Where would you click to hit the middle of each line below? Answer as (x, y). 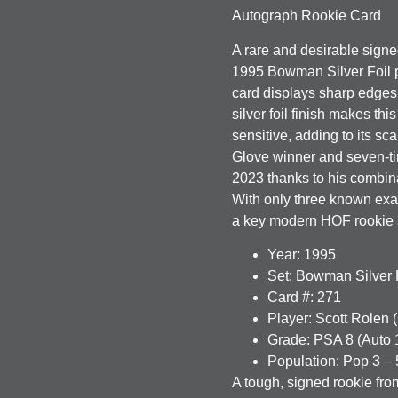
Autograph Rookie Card (307, 16)
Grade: (289, 340)
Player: (290, 319)
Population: (304, 362)
